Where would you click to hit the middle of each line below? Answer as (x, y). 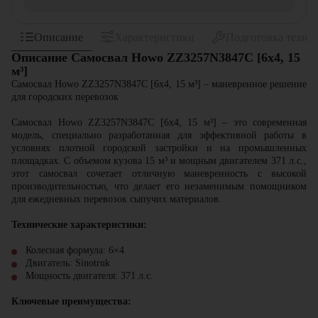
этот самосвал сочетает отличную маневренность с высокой (159, 174)
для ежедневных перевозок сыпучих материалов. (116, 199)
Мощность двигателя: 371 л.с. (89, 276)
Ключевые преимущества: (71, 301)
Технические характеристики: (79, 225)
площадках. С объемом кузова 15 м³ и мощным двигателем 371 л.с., (159, 161)
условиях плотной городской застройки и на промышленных (159, 148)
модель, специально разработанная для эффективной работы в (159, 135)
